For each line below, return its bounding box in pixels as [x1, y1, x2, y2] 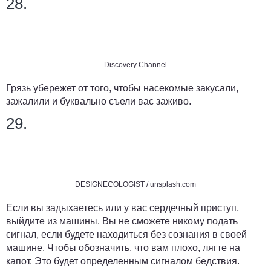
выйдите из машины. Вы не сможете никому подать [6, 216, 238, 227]
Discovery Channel [104, 60, 167, 70]
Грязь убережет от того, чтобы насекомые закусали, [6, 83, 238, 94]
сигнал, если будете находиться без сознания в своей [6, 229, 247, 240]
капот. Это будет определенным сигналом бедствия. [6, 256, 240, 267]
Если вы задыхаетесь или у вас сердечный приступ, [6, 203, 239, 214]
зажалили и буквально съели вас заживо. [6, 96, 191, 107]
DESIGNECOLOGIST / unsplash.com [75, 180, 196, 189]
